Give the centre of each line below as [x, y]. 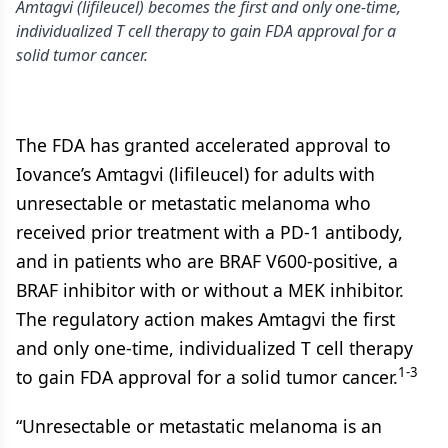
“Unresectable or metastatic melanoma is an [199, 426]
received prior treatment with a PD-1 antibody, [209, 232]
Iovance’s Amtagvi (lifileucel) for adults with [195, 174]
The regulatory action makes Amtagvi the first [205, 319]
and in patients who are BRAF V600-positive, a [207, 261]
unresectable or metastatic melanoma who [193, 203]
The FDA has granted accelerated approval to [203, 145]
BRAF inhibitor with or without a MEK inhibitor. [210, 290]
